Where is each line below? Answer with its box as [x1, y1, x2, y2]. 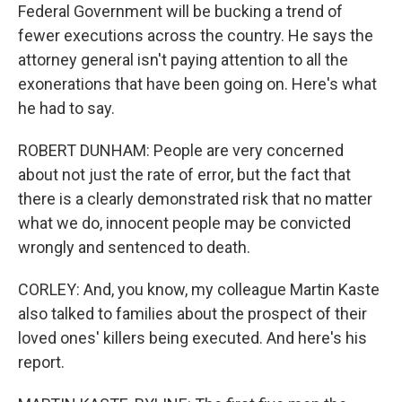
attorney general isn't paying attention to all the [18, 50, 348, 69]
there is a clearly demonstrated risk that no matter [18, 189, 372, 208]
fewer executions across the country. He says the [18, 26, 373, 45]
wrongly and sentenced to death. [18, 238, 250, 257]
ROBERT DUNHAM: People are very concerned [18, 141, 344, 160]
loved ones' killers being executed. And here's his [18, 328, 367, 347]
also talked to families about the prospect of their [18, 304, 367, 323]
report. [18, 353, 65, 371]
